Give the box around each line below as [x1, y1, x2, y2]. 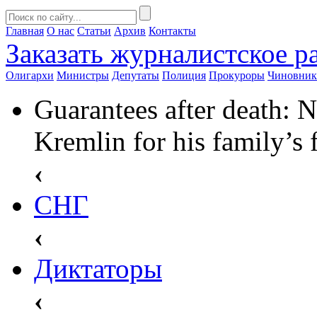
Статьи [77, 25, 111, 37]
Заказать [6, 38, 103, 69]
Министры [57, 69, 109, 81]
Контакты [149, 25, 196, 37]
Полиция [162, 69, 206, 81]
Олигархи [6, 69, 54, 81]
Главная [6, 25, 44, 37]
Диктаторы [34, 253, 162, 284]
